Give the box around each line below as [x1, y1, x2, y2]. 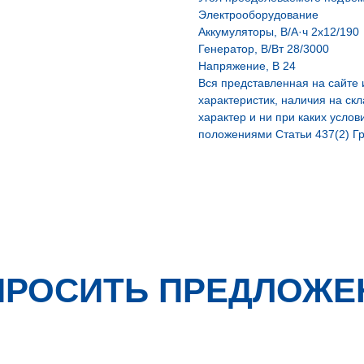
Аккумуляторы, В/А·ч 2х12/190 [198, 25, 359, 38]
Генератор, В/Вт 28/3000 [198, 42, 329, 55]
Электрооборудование [198, 8, 318, 21]
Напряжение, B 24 [198, 59, 296, 72]
